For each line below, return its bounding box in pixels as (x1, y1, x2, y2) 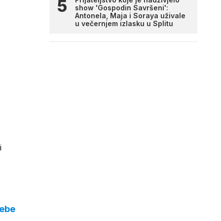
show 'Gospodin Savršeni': (75, 3, 168, 12)
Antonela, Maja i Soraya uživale (75, 11, 185, 20)
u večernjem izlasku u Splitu (75, 19, 173, 28)
